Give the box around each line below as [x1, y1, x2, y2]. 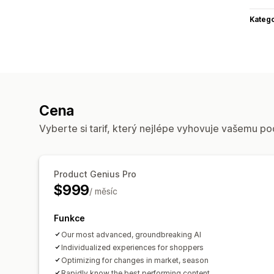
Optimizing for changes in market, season [61, 255, 209, 265]
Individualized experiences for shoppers [61, 242, 204, 252]
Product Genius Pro [54, 168, 136, 179]
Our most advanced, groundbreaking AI [61, 229, 201, 239]
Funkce [54, 212, 85, 223]
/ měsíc [89, 185, 118, 196]
